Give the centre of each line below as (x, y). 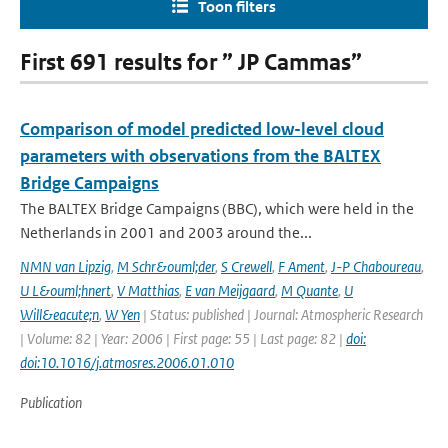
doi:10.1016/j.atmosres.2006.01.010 (127, 362)
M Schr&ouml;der (166, 266)
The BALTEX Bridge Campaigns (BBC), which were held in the (217, 208)
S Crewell (246, 266)
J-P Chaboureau (376, 266)
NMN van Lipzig (65, 266)
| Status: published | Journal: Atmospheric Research (281, 314)
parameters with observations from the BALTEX (200, 156)
